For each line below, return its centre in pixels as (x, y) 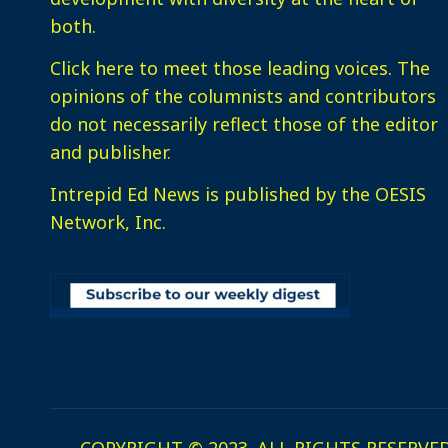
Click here (92, 68)
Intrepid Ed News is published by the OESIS (238, 194)
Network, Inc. (108, 222)
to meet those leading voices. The (282, 68)
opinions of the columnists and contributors (243, 96)
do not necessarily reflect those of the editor (244, 124)
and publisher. (110, 152)
